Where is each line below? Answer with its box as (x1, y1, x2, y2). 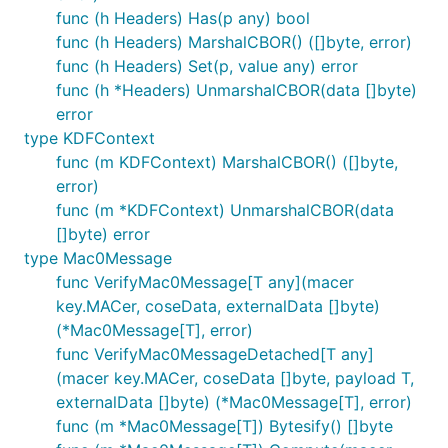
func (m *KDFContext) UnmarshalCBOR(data (56, 200, 394, 220)
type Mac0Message (24, 248, 172, 268)
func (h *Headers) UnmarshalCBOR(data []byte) (56, 80, 417, 100)
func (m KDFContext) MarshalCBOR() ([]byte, (56, 152, 398, 172)
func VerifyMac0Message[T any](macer (56, 272, 354, 292)
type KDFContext (24, 128, 155, 148)
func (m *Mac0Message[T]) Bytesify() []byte (56, 416, 393, 436)
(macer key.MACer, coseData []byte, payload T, (56, 368, 414, 388)
